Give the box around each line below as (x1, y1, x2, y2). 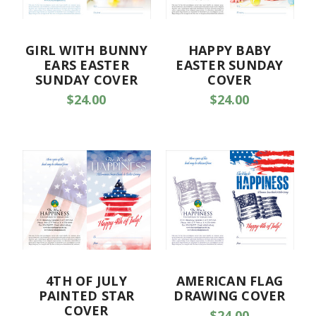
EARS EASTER (44, 56, 129, 74)
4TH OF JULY (46, 272, 127, 290)
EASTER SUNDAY (176, 56, 284, 74)
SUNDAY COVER (35, 71, 138, 89)
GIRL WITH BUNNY (25, 42, 147, 59)
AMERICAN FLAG (176, 272, 284, 290)
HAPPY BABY (188, 42, 272, 59)
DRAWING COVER (174, 287, 286, 305)
